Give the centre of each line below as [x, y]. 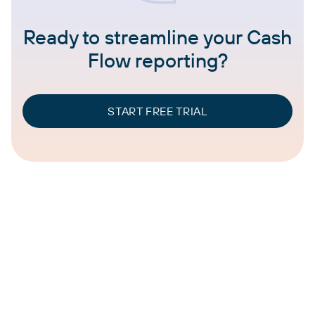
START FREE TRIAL [157, 111]
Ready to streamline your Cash [157, 37]
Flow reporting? [157, 60]
